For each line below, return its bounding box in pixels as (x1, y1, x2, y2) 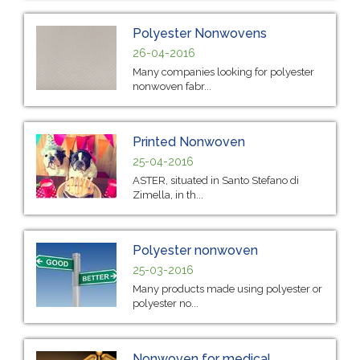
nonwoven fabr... (133, 80, 211, 92)
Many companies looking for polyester (133, 65, 314, 78)
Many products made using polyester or (133, 282, 322, 295)
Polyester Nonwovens (133, 25, 267, 41)
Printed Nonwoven (133, 133, 245, 149)
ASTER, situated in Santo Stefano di (133, 174, 299, 186)
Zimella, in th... (133, 188, 203, 201)
